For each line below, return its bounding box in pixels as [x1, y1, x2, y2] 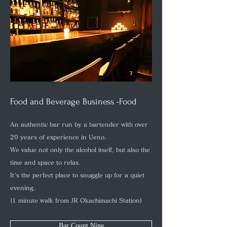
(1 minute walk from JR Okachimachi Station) [10, 197, 142, 203]
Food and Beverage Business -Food [10, 97, 136, 106]
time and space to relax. [10, 159, 81, 165]
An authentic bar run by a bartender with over [10, 121, 148, 127]
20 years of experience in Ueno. [10, 134, 106, 140]
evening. [10, 184, 35, 191]
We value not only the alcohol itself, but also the [10, 146, 150, 153]
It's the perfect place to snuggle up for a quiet [10, 172, 144, 178]
